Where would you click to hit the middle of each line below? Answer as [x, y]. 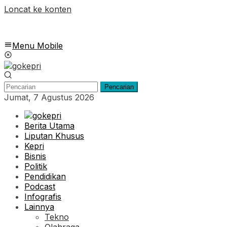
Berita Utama [49, 126]
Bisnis [35, 156]
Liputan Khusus [54, 136]
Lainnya [39, 207]
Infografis [43, 197]
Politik [36, 166]
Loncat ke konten [38, 9]
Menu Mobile [37, 46]
